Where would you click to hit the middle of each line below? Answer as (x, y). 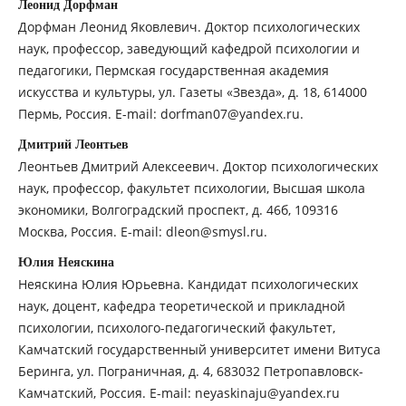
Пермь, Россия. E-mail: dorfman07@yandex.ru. (160, 113)
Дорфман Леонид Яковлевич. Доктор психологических (188, 26)
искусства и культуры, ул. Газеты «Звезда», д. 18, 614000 (192, 92)
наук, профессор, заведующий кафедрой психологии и (188, 48)
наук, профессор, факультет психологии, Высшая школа (191, 188)
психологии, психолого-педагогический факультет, (176, 327)
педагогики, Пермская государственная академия (173, 70)
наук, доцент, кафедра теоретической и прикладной (181, 305)
